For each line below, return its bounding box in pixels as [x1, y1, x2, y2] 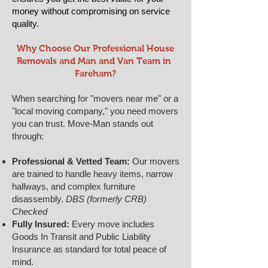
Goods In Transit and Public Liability [12, 232, 151, 242]
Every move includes [69, 219, 154, 229]
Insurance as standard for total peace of [12, 244, 166, 254]
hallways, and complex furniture [12, 181, 135, 191]
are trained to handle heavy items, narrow [12, 169, 173, 179]
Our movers [130, 156, 179, 166]
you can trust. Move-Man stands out [12, 118, 153, 129]
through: [12, 131, 44, 141]
